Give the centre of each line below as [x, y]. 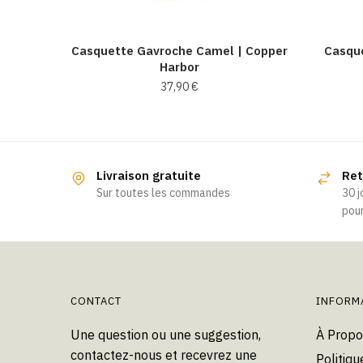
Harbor [180, 66]
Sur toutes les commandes [163, 192]
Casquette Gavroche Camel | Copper [180, 50]
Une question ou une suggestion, [166, 334]
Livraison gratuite [149, 175]
